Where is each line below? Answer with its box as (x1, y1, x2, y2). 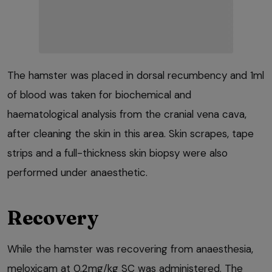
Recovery (7, 206, 98, 230)
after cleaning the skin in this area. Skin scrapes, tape (7, 127, 254, 141)
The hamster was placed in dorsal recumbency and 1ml (7, 69, 264, 83)
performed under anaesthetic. (7, 166, 148, 180)
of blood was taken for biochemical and (7, 88, 191, 102)
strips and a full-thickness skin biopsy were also (7, 146, 228, 160)
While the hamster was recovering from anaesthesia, (7, 242, 253, 256)
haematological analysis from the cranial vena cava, (7, 107, 246, 121)
